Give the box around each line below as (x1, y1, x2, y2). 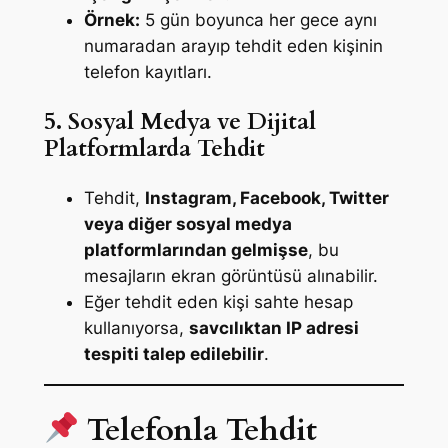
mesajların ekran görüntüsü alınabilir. (83, 266, 378, 287)
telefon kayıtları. (83, 61, 212, 82)
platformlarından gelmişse (83, 240, 308, 261)
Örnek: (83, 9, 140, 30)
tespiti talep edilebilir (83, 344, 264, 365)
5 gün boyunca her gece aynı (139, 9, 377, 30)
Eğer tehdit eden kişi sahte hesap (83, 292, 353, 313)
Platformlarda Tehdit (43, 133, 265, 165)
